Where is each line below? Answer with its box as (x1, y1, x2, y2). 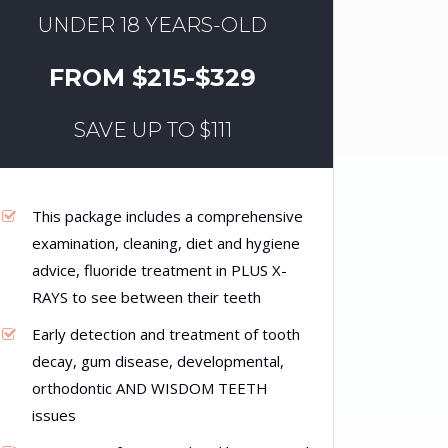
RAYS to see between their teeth (32, 287, 261, 307)
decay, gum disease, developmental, (32, 351, 284, 371)
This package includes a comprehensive (32, 206, 303, 226)
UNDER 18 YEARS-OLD (38, 13, 268, 37)
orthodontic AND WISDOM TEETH (32, 378, 268, 398)
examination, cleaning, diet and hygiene (32, 233, 300, 253)
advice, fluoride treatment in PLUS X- (32, 260, 287, 280)
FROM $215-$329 (49, 63, 257, 92)
